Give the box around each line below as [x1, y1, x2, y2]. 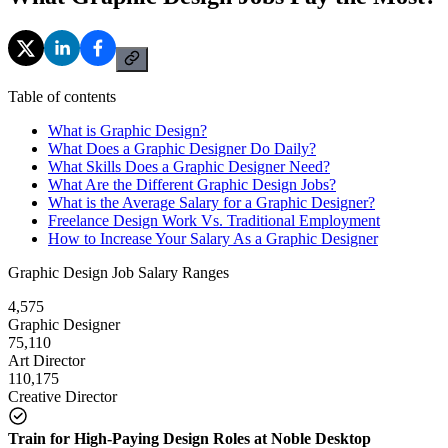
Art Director [8, 351, 85, 369]
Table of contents [8, 87, 116, 105]
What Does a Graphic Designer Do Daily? [48, 139, 316, 157]
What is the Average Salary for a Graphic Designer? [48, 193, 375, 211]
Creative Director [8, 387, 117, 405]
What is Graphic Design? [48, 121, 207, 139]
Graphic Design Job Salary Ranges [8, 263, 229, 281]
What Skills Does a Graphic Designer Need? [48, 157, 330, 175]
